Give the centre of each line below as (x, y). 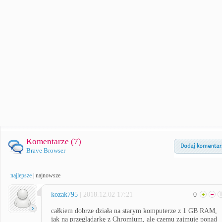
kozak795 (64, 194)
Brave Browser (46, 150)
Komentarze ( (50, 141)
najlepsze (21, 175)
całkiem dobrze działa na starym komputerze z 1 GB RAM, (134, 211)
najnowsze (48, 175)
